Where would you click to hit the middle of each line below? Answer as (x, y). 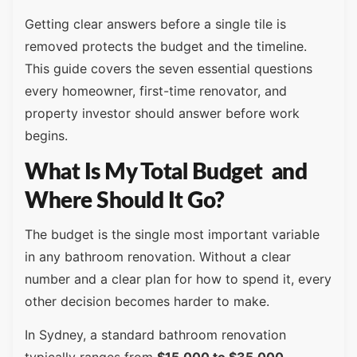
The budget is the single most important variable (172, 235)
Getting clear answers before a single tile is (155, 24)
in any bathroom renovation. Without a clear (158, 257)
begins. (46, 135)
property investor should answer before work (162, 113)
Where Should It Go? (125, 201)
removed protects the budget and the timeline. (166, 46)
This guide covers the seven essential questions (169, 68)
